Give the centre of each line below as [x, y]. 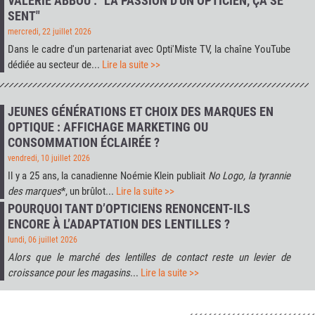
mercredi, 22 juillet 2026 [50, 32]
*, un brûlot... [89, 192]
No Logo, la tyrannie [249, 176]
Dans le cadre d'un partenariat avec [82, 50]
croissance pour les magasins [69, 273]
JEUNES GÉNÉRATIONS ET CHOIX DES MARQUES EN [141, 112]
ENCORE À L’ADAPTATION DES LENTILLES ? [119, 224]
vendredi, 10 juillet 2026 [49, 159]
